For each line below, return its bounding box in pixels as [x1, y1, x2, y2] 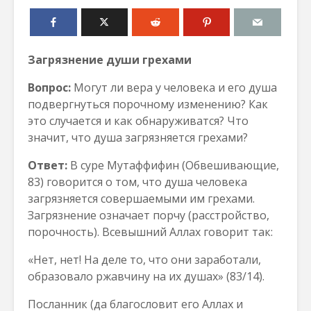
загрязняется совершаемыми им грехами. [28, 191, 255, 206]
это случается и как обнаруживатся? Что [28, 113, 249, 128]
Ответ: [28, 158, 67, 173]
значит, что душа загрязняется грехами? [28, 130, 248, 145]
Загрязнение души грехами [28, 52, 192, 67]
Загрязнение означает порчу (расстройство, [28, 208, 269, 223]
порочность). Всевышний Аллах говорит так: [28, 224, 273, 239]
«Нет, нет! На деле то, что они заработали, [28, 252, 261, 267]
